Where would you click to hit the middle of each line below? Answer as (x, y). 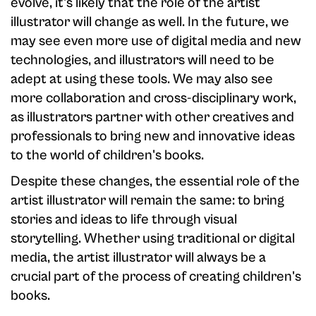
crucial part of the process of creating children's (156, 277)
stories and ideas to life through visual (124, 220)
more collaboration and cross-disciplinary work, (153, 99)
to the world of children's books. (107, 156)
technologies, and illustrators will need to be (142, 61)
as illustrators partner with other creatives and (152, 118)
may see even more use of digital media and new (156, 42)
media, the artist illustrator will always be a (138, 258)
